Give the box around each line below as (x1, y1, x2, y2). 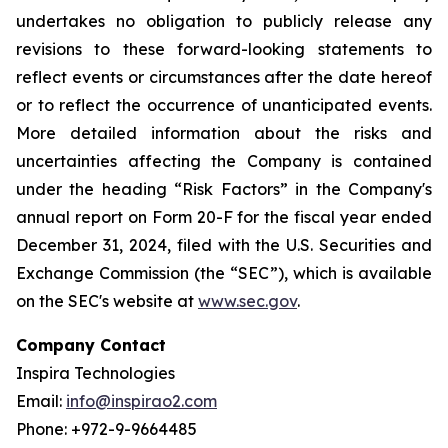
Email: (16, 391, 66, 411)
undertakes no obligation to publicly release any (16, 11, 432, 31)
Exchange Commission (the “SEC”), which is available (16, 263, 432, 283)
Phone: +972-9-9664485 (16, 419, 197, 439)
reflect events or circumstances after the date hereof (16, 67, 432, 87)
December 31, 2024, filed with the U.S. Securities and (16, 235, 432, 255)
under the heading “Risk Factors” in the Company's (16, 179, 432, 199)
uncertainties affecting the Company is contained (16, 151, 432, 171)
